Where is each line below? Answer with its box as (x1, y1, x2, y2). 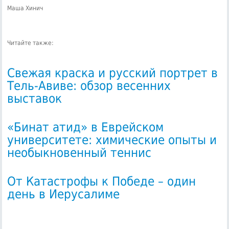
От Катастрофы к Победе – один (7, 174, 196, 189)
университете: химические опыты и (7, 132, 217, 147)
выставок (7, 91, 62, 106)
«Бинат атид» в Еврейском (7, 120, 164, 134)
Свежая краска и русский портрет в (7, 65, 218, 80)
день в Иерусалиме (7, 187, 120, 201)
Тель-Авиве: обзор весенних (7, 78, 171, 93)
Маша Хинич (7, 4, 43, 12)
